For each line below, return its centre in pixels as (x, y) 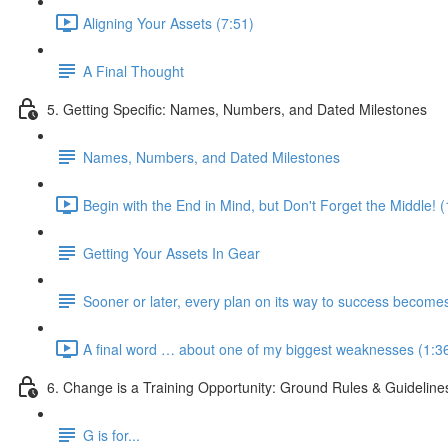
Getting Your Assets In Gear (171, 252)
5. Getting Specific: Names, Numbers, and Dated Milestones (237, 108)
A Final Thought (133, 70)
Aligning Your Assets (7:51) (168, 22)
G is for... (111, 434)
